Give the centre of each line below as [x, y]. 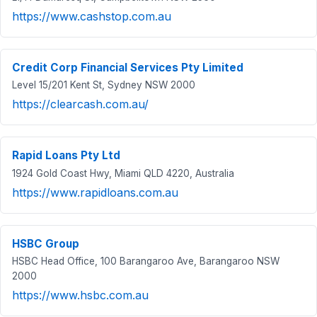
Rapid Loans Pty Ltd [66, 156]
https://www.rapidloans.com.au [95, 192]
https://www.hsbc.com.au [80, 295]
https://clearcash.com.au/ [80, 104]
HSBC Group [46, 243]
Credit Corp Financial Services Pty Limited [128, 67]
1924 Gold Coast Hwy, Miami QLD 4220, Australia [123, 173]
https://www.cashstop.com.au [92, 16]
